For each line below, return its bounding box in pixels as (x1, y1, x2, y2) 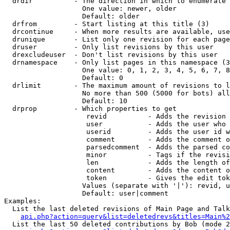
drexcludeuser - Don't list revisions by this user (4, 51, 218, 59)
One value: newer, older (4, 5, 177, 12)
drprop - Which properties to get (4, 105, 177, 112)
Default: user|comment (4, 189, 168, 197)
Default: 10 (4, 97, 127, 105)
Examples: (4, 197, 41, 205)
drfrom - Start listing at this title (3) (4, 20, 209, 28)
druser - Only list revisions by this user (4, 43, 214, 51)
